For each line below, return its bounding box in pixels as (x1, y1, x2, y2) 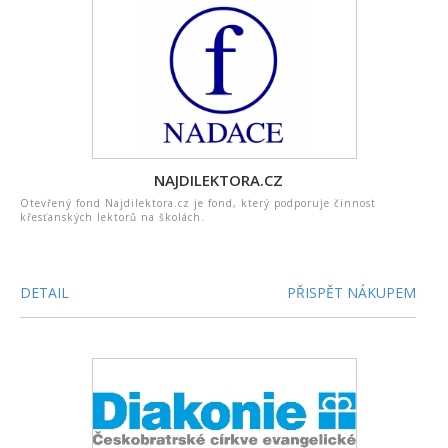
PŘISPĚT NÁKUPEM (287, 283, 417, 302)
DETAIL (20, 283, 69, 302)
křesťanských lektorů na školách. (20, 210, 205, 224)
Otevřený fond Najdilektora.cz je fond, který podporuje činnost (20, 196, 376, 210)
